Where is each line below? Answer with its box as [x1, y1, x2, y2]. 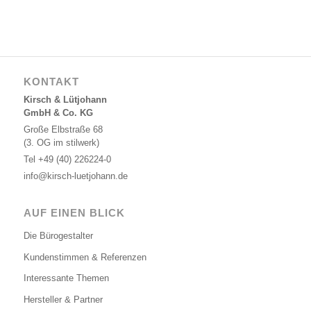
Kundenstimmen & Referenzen [23, 251, 146, 262]
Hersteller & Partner [23, 294, 103, 305]
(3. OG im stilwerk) [23, 137, 99, 148]
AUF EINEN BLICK [23, 206, 125, 219]
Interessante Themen [23, 273, 109, 284]
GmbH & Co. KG [23, 107, 93, 118]
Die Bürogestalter [23, 230, 93, 241]
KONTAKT [23, 75, 79, 87]
